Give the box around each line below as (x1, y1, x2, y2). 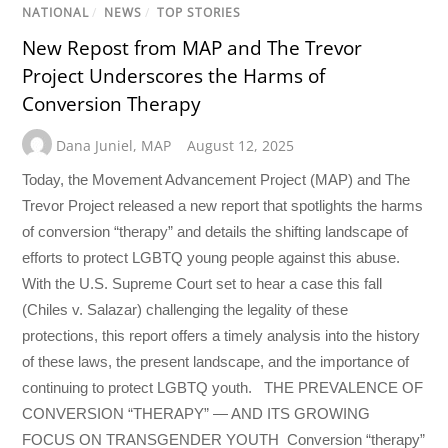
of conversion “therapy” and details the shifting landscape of (22, 223, 409, 241)
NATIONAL (22, 4, 90, 22)
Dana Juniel (56, 135, 134, 155)
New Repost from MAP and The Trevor (22, 34, 363, 61)
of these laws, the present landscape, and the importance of (22, 353, 410, 371)
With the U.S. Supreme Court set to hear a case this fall (22, 275, 383, 293)
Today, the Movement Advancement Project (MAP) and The (22, 171, 411, 189)
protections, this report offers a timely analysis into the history (22, 327, 421, 345)
